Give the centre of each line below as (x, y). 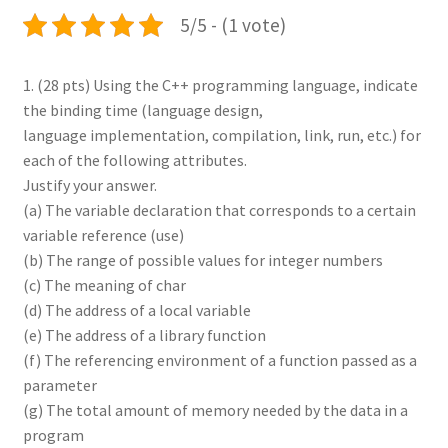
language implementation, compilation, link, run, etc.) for (221, 134)
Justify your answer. (89, 184)
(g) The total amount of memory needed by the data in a (215, 409)
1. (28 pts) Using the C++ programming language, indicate (220, 84)
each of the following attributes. (134, 159)
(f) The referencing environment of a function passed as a (219, 359)
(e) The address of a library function (144, 334)
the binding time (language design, (142, 109)
